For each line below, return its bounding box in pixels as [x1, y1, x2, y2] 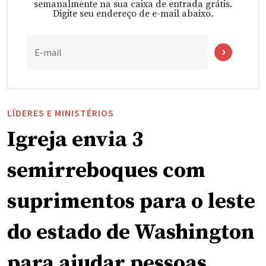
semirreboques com [7, 157, 205, 185]
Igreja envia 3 [7, 126, 144, 154]
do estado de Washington [7, 219, 255, 246]
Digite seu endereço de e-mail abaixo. [53, 8, 213, 20]
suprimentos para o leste [7, 188, 255, 216]
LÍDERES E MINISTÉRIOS [7, 107, 114, 119]
